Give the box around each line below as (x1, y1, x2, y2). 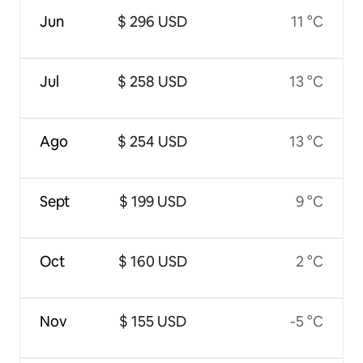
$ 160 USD (117, 251, 187, 271)
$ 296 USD (117, 11, 188, 31)
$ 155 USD (118, 311, 186, 331)
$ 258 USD (117, 71, 188, 91)
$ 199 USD (118, 191, 186, 211)
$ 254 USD (117, 131, 188, 151)
